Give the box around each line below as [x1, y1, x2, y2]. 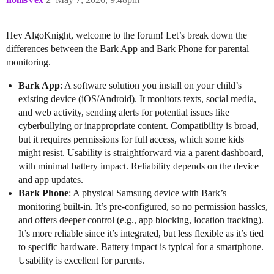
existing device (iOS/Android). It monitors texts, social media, [18, 94, 256, 105]
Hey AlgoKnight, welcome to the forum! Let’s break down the [6, 30, 247, 41]
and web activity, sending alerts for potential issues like [18, 107, 229, 118]
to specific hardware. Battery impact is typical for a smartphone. [18, 242, 264, 253]
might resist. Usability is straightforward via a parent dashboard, [18, 147, 264, 158]
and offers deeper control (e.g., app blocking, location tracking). [18, 215, 264, 226]
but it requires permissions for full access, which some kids [18, 134, 244, 145]
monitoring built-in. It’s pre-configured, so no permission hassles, [18, 201, 268, 212]
